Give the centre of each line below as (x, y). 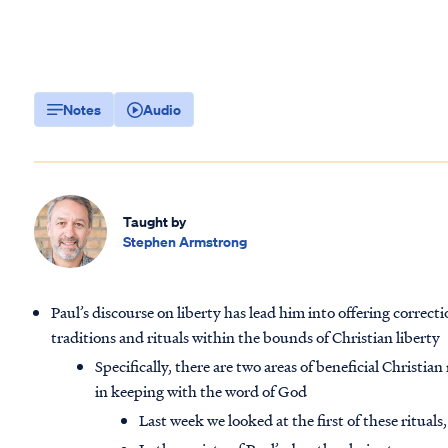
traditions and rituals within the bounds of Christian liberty (246, 337)
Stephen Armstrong (185, 241)
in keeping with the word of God (201, 391)
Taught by (155, 221)
